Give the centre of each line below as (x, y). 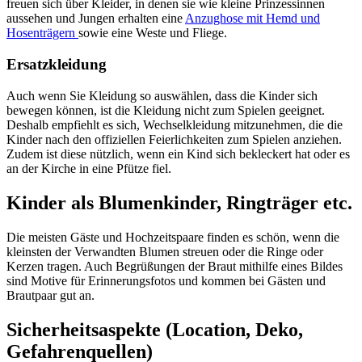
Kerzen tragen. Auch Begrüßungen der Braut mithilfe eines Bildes (175, 266)
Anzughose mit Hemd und (253, 19)
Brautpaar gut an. (51, 295)
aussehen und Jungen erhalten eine (96, 19)
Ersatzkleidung (57, 65)
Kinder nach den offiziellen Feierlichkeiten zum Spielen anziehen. (174, 139)
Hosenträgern (42, 33)
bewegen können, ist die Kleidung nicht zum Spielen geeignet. (166, 110)
